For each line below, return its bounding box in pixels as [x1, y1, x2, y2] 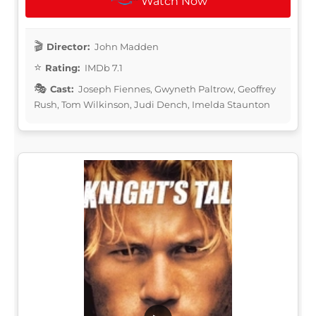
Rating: [45, 61, 80, 73]
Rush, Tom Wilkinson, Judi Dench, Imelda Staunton [34, 98, 270, 110]
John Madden [92, 40, 159, 52]
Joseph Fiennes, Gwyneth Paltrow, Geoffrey [76, 83, 276, 95]
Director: [47, 40, 90, 52]
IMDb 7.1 [83, 61, 123, 73]
